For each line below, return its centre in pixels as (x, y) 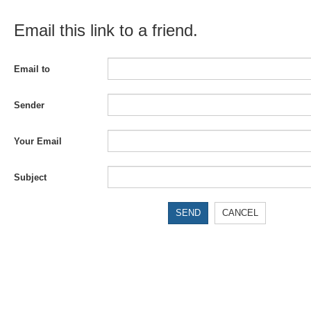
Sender (29, 105)
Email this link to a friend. (106, 30)
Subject (30, 177)
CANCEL (241, 213)
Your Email (38, 141)
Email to (32, 69)
